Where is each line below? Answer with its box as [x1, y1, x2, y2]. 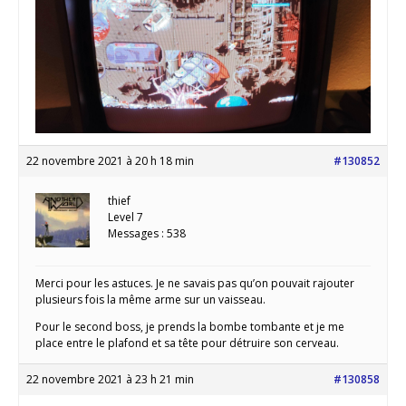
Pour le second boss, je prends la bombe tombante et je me [35, 318, 344, 334]
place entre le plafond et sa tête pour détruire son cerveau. [35, 334, 339, 351]
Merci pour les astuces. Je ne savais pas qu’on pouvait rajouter [35, 275, 354, 291]
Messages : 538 [108, 225, 186, 241]
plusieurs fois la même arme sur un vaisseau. [35, 291, 266, 307]
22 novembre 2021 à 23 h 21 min [26, 371, 194, 387]
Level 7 [108, 208, 143, 225]
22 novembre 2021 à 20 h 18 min [26, 152, 194, 169]
